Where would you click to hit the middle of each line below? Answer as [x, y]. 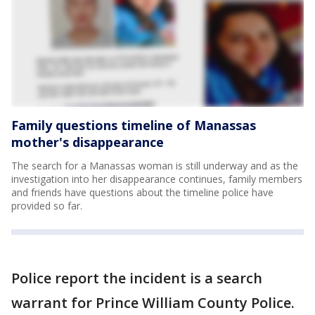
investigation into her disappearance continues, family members [157, 179]
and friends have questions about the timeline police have [142, 192]
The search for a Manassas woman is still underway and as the [155, 165]
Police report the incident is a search [137, 278]
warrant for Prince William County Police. [153, 302]
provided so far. [48, 205]
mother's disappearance [88, 142]
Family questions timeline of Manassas [134, 125]
